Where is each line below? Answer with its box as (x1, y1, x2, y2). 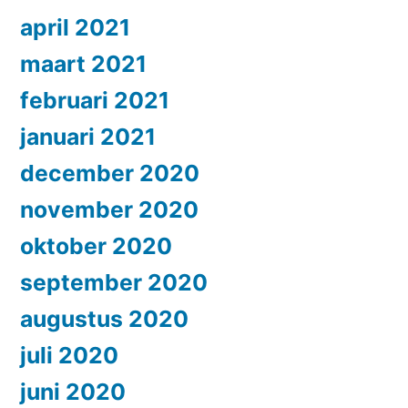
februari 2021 (20, 87, 169, 115)
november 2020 (20, 196, 199, 224)
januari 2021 (20, 123, 156, 151)
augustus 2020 (20, 305, 189, 333)
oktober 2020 (20, 232, 172, 260)
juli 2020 (20, 342, 118, 370)
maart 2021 (20, 50, 147, 78)
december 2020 (20, 159, 199, 188)
